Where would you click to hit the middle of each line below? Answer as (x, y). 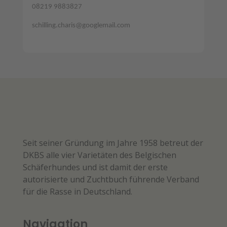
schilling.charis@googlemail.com (81, 25)
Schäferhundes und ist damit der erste (95, 167)
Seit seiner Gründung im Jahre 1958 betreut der (113, 143)
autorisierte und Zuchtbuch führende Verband (111, 179)
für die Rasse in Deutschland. (77, 191)
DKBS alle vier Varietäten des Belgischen (99, 155)
